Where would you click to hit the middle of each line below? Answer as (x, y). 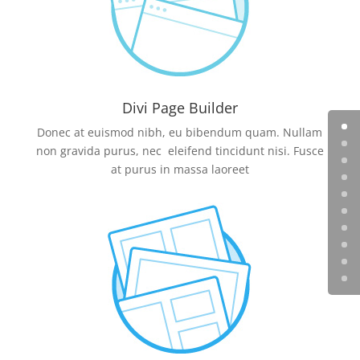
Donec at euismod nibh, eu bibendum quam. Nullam (180, 132)
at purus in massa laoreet (180, 169)
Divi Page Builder (180, 107)
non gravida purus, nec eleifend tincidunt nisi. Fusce (180, 150)
